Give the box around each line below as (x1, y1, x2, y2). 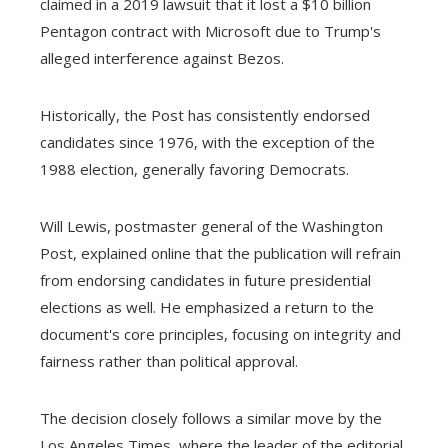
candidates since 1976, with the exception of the (40, 131, 375, 152)
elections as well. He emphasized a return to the (40, 296, 374, 317)
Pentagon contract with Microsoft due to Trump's (40, 20, 381, 41)
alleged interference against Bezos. (40, 47, 284, 68)
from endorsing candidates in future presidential (40, 269, 371, 290)
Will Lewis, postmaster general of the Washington (40, 215, 383, 236)
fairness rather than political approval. (40, 350, 298, 371)
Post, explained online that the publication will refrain (40, 242, 401, 263)
